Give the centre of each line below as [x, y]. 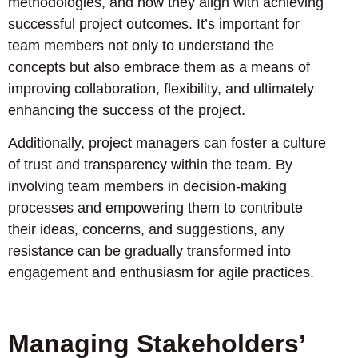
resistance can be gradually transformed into [149, 251]
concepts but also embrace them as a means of [159, 67]
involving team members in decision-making [147, 187]
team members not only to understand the [141, 45]
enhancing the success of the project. [127, 110]
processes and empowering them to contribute [155, 208]
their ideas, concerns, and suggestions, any [146, 230]
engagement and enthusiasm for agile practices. [161, 273]
